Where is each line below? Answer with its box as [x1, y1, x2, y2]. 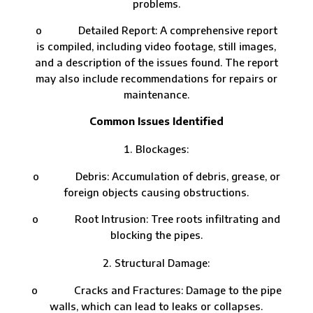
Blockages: [136, 142, 189, 155]
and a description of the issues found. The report [34, 55, 278, 68]
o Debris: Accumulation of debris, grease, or [32, 169, 280, 182]
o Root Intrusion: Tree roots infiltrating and [32, 212, 281, 225]
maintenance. [123, 87, 189, 101]
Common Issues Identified [89, 114, 224, 127]
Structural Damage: [115, 256, 210, 269]
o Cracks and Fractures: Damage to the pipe [31, 283, 282, 296]
